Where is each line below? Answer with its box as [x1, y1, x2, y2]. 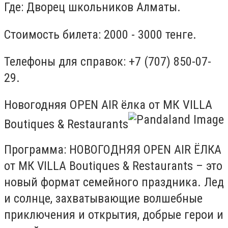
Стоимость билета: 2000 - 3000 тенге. [4, 27, 196, 42]
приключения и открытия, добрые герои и [4, 207, 223, 222]
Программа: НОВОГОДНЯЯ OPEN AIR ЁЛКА [4, 142, 221, 157]
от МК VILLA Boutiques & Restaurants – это [4, 158, 222, 173]
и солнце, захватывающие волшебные [4, 191, 203, 206]
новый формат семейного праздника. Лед [4, 175, 224, 189]
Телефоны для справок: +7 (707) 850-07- [4, 54, 211, 69]
